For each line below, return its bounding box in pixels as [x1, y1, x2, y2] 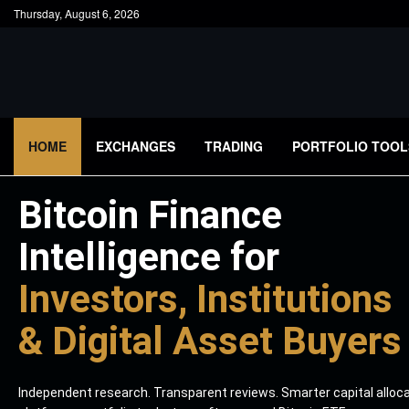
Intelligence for [18, 235, 279, 279]
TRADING [204, 137, 263, 155]
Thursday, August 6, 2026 [14, 5, 140, 21]
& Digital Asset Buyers [18, 319, 402, 363]
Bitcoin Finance [18, 193, 282, 237]
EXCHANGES [96, 137, 175, 155]
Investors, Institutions [18, 277, 393, 321]
